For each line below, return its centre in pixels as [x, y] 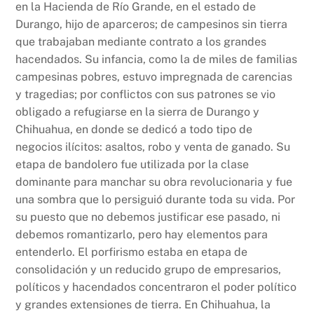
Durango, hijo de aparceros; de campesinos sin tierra [152, 24]
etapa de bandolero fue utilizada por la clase [132, 164]
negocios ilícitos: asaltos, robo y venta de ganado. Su [153, 146]
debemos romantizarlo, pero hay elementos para [142, 234]
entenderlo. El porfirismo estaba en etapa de [132, 252]
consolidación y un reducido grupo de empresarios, [149, 269]
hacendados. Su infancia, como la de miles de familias [157, 59]
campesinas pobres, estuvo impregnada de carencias [154, 76]
